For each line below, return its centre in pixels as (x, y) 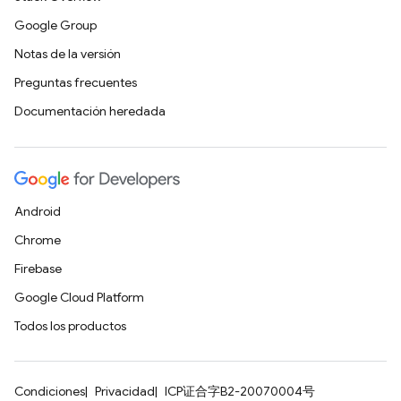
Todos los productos (70, 326)
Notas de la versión (68, 54)
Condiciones (50, 391)
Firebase (38, 269)
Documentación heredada (90, 111)
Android (38, 211)
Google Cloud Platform (79, 297)
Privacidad (125, 391)
